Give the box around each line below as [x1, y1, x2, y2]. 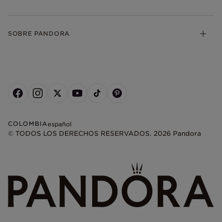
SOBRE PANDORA [8, 30, 70, 37]
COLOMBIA [8, 120, 48, 127]
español [48, 120, 71, 128]
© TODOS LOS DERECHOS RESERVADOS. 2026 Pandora [8, 130, 201, 137]
